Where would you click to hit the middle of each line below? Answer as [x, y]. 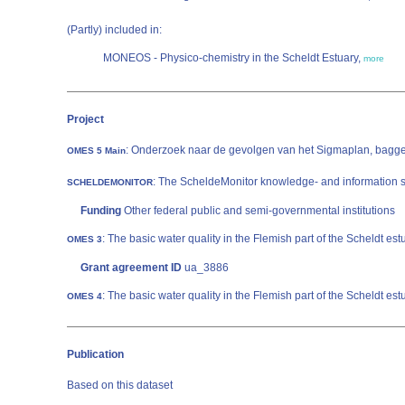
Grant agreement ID [131, 268]
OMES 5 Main [96, 151]
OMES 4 [85, 296]
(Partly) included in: [114, 30]
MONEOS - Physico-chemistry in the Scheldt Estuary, [233, 58]
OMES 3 [85, 239]
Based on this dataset [120, 385]
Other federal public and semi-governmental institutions [258, 211]
